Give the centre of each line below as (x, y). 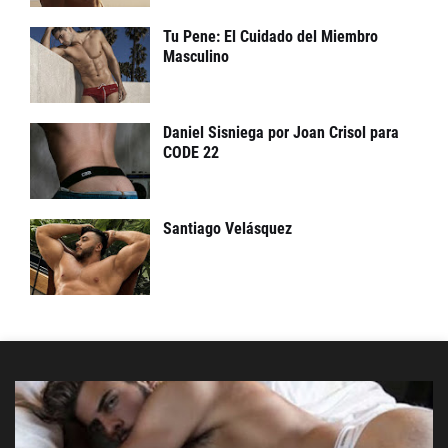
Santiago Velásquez (227, 228)
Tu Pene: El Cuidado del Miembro (270, 36)
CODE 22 (191, 152)
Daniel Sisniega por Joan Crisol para (281, 132)
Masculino (196, 56)
